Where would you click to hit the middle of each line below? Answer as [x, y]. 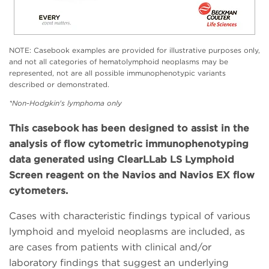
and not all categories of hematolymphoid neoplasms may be [119, 62]
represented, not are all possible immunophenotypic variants [117, 73]
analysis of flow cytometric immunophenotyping [129, 144]
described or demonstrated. [59, 85]
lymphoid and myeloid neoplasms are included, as [127, 232]
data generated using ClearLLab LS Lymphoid [122, 160]
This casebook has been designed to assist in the [129, 128]
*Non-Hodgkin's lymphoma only [65, 103]
